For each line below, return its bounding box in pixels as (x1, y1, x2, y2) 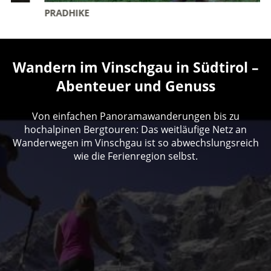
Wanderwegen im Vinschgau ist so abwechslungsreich (12, 135, 259, 149)
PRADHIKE (18, 7, 63, 19)
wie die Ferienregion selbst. (73, 149, 198, 163)
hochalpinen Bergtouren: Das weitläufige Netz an (24, 122, 247, 136)
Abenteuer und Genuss (56, 77, 215, 96)
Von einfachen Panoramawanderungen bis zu (31, 109, 240, 123)
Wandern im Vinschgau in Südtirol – (12, 58, 259, 77)
